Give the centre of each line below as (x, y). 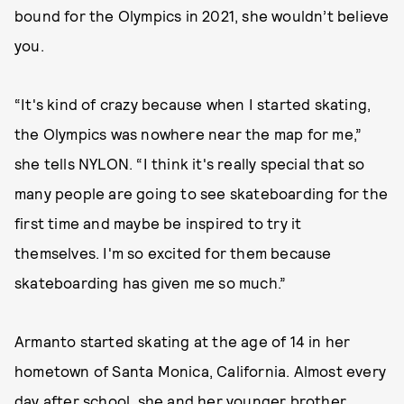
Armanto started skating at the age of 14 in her (183, 341)
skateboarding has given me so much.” (151, 282)
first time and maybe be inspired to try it (158, 223)
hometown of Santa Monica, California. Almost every (201, 371)
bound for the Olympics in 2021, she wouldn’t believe (202, 15)
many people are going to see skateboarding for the (202, 193)
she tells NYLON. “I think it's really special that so (190, 163)
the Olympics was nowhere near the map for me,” (188, 133)
